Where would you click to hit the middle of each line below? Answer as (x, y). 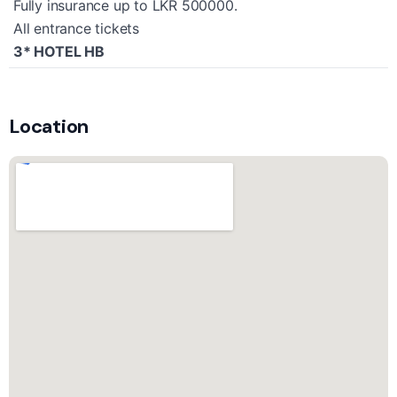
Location (49, 126)
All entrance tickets (76, 28)
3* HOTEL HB (59, 51)
